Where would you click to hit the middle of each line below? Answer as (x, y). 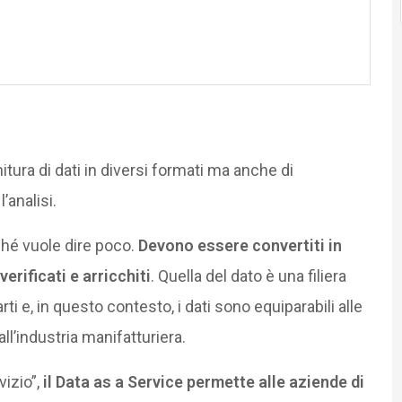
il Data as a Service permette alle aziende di (203, 382)
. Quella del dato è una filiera (248, 276)
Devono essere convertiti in (240, 246)
